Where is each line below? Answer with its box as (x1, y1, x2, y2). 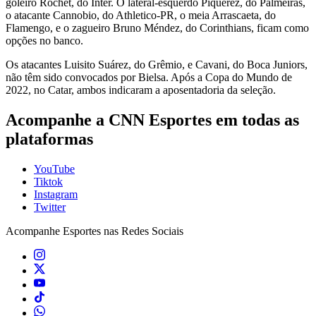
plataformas (6, 130, 93, 149)
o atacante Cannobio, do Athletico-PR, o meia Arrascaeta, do (6, 9, 276, 22)
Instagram (34, 188, 78, 201)
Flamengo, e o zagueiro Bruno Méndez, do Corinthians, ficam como (6, 22, 309, 35)
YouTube (34, 163, 75, 176)
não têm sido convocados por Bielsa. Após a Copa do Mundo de (6, 71, 292, 84)
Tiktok (34, 176, 63, 188)
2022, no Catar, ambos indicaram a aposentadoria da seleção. (6, 84, 276, 97)
